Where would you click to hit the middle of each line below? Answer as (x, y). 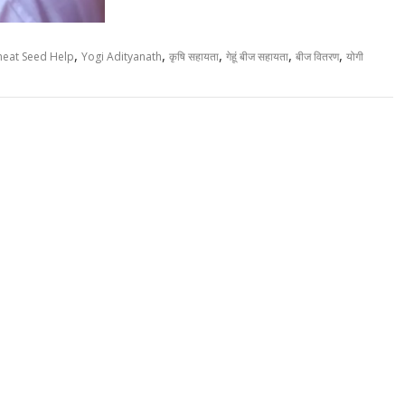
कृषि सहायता (194, 56)
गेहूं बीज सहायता (257, 56)
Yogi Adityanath (122, 56)
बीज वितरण (317, 56)
